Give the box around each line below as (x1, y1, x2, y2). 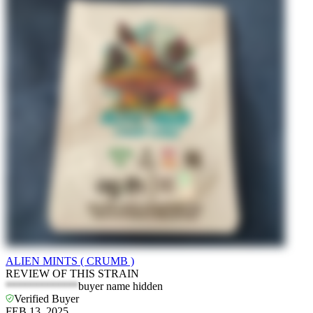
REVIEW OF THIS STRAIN (6, 267, 139, 279)
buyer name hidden (78, 279, 163, 292)
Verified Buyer (14, 292, 79, 305)
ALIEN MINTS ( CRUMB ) (6, 254, 134, 267)
